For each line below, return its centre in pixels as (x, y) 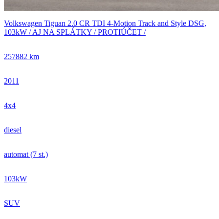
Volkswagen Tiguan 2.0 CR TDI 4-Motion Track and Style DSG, (105, 23)
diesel (13, 130)
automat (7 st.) (26, 154)
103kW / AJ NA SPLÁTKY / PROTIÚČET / (75, 32)
